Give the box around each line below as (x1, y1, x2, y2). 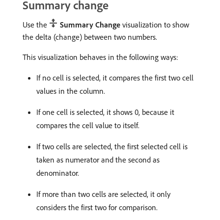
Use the (23, 19, 49, 29)
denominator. (36, 167, 79, 178)
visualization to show (120, 19, 189, 29)
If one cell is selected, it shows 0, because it (36, 107, 174, 117)
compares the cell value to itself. (36, 120, 139, 130)
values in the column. (36, 85, 105, 96)
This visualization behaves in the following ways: (23, 52, 178, 62)
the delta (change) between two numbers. (23, 31, 157, 42)
